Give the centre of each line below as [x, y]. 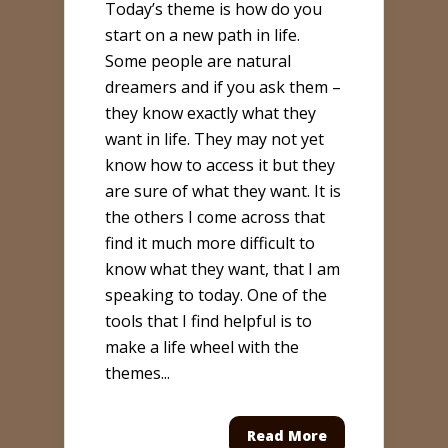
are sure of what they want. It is [223, 191]
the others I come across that [215, 217]
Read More [287, 436]
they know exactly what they [210, 113]
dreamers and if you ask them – [223, 87]
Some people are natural [198, 61]
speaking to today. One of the [216, 295]
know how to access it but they [220, 165]
